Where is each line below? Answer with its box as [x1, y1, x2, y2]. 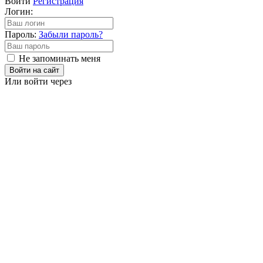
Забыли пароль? [39, 29, 103, 40]
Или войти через [5, 76, 72, 87]
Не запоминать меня [19, 53, 100, 64]
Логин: [5, 6, 33, 17]
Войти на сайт [9, 66, 59, 75]
